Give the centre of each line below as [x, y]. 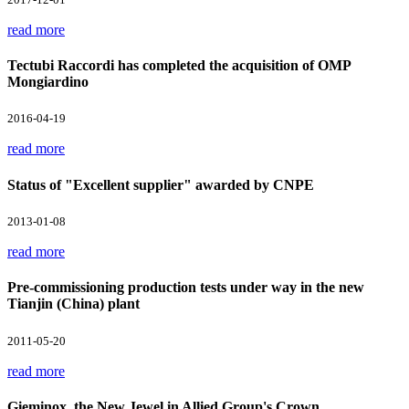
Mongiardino [48, 82]
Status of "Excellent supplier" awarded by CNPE [161, 184]
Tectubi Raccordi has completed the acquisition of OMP [179, 66]
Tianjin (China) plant [73, 304]
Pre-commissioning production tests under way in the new [186, 288]
